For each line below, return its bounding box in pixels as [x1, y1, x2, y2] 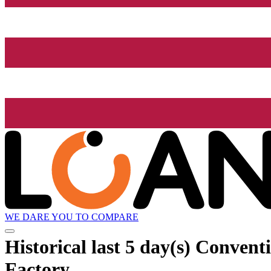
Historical [5, 235, 91, 258]
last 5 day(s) [91, 235, 191, 258]
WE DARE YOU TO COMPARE [5, 212, 139, 223]
